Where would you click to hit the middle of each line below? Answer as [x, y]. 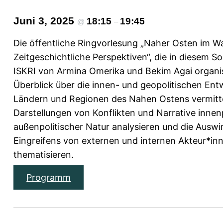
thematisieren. [44, 155]
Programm [49, 178]
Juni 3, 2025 [46, 21]
